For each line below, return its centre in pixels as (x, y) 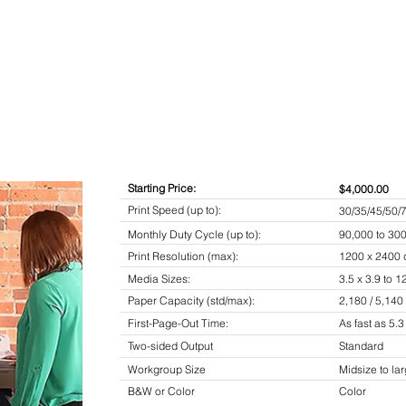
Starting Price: (162, 188)
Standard (361, 346)
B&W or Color (161, 391)
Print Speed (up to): (174, 210)
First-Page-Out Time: (179, 323)
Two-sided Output (170, 346)
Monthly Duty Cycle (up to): (198, 234)
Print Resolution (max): (188, 256)
